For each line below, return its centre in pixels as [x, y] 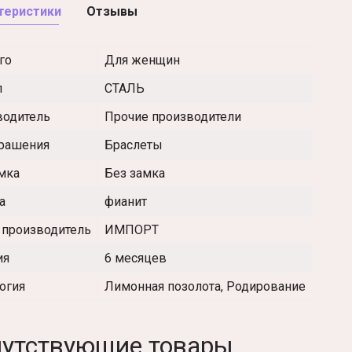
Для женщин [142, 60]
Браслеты [134, 145]
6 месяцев [136, 258]
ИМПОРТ [132, 230]
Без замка [135, 174]
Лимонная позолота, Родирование [205, 287]
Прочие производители [173, 117]
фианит [126, 202]
